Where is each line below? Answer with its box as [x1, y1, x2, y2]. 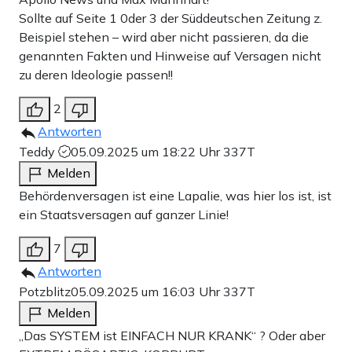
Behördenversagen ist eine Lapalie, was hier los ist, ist [19, 187, 332, 203]
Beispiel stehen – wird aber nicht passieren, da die [19, 28, 309, 45]
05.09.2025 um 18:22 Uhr [71, 143, 223, 159]
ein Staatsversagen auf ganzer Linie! [19, 206, 229, 222]
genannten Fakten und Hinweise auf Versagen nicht [19, 47, 321, 64]
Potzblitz [19, 283, 71, 299]
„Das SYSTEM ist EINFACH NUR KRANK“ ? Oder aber [19, 327, 325, 343]
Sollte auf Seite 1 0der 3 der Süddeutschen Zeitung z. [19, 9, 322, 26]
